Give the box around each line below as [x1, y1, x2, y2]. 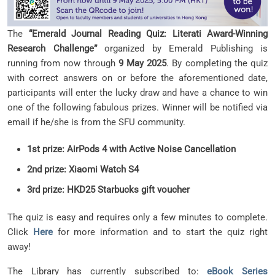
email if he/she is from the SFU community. [7, 116, 185, 128]
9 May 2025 [118, 57, 167, 69]
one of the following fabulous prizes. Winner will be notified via [7, 101, 268, 113]
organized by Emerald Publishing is [96, 42, 268, 54]
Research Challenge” [7, 42, 97, 54]
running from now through [7, 57, 118, 69]
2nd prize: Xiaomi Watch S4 [27, 163, 139, 175]
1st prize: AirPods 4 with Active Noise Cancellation [27, 143, 236, 155]
